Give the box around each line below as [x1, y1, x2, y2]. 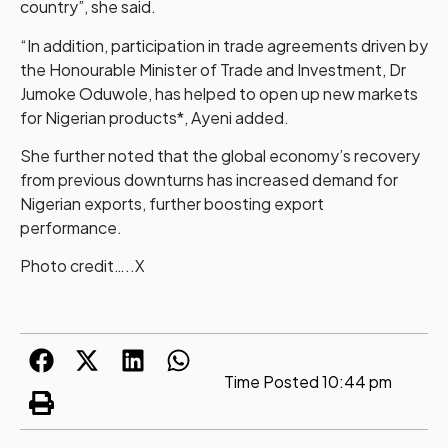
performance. [20, 217, 122, 239]
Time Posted [224, 370, 319, 392]
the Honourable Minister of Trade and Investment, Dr [20, 58, 406, 80]
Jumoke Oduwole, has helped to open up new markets [20, 82, 418, 104]
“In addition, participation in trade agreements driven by [20, 34, 428, 56]
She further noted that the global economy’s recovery [20, 145, 420, 167]
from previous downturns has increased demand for [20, 169, 398, 191]
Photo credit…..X [20, 255, 145, 277]
